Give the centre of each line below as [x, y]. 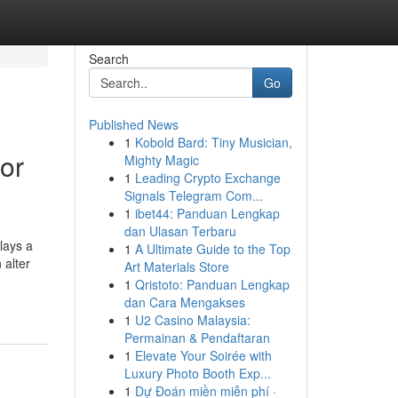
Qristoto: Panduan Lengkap [212, 284]
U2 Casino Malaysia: [192, 320]
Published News [133, 124]
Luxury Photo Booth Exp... [197, 373]
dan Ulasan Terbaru [180, 231]
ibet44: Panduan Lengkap [207, 213]
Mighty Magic [161, 160]
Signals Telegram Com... [193, 195]
